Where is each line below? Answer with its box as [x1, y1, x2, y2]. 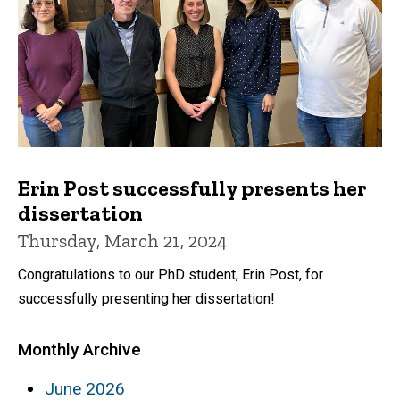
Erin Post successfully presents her [18, 175, 366, 202]
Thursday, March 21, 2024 [18, 229, 227, 253]
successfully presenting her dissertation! [18, 290, 275, 308]
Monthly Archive [18, 339, 141, 361]
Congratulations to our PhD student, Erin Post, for [18, 266, 323, 284]
